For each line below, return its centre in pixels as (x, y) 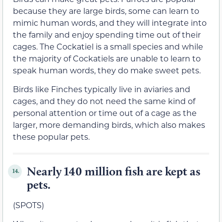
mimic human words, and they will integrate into (110, 22)
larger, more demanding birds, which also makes (109, 124)
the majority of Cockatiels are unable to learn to (107, 58)
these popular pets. (51, 136)
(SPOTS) (28, 205)
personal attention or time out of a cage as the (105, 112)
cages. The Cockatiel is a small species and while (108, 46)
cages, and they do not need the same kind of (104, 101)
